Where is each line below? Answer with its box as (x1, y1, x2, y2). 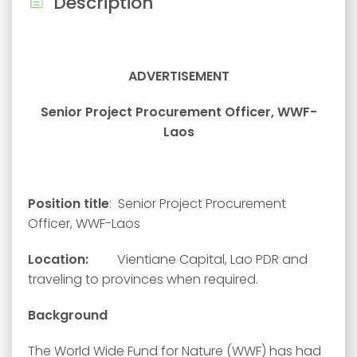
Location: (28, 250, 92, 269)
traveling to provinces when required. (28, 270, 258, 288)
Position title (28, 194, 109, 213)
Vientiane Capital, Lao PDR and (92, 250, 308, 269)
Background (28, 306, 108, 324)
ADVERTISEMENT (127, 67, 229, 85)
